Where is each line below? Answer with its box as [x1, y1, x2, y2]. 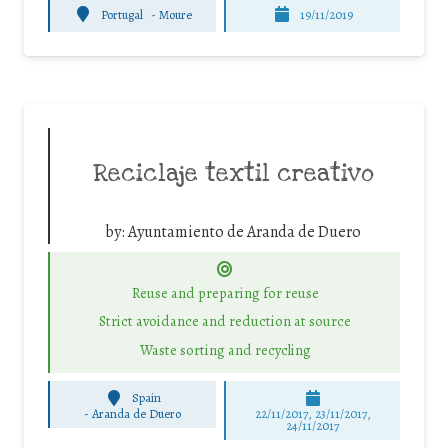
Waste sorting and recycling [139, 339, 311, 360]
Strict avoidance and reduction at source [99, 311, 351, 332]
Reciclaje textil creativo [92, 159, 374, 190]
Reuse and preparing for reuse [131, 282, 319, 303]
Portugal [100, 5, 143, 23]
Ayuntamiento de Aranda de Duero [128, 221, 361, 244]
